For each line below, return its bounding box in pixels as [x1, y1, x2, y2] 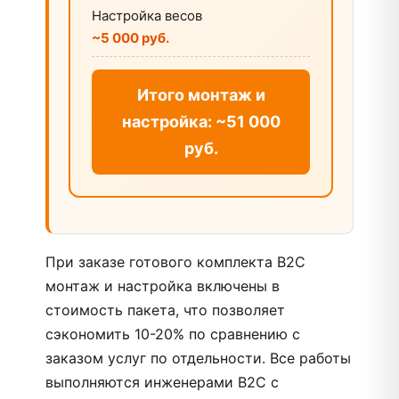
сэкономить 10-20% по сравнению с [45, 325, 300, 343]
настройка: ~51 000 [121, 112, 281, 131]
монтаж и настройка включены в [45, 277, 280, 295]
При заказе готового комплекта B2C [45, 253, 305, 271]
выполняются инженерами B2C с [45, 373, 279, 391]
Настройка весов [92, 7, 202, 24]
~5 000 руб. [92, 29, 169, 46]
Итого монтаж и [136, 85, 265, 104]
